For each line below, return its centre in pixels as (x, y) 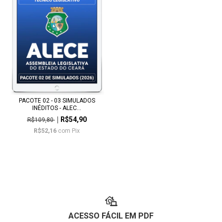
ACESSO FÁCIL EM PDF (111, 216)
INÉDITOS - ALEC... (57, 108)
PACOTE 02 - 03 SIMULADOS (57, 100)
